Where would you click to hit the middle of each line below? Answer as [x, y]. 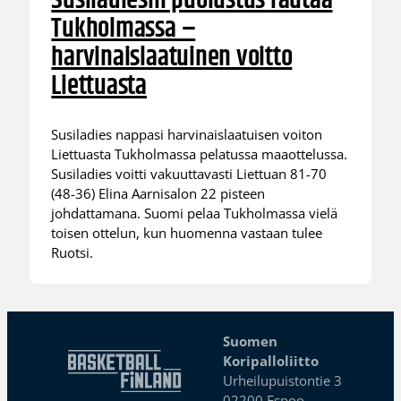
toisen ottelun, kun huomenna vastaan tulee [187, 232]
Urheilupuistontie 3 [283, 380]
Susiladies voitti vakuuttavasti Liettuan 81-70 [189, 173]
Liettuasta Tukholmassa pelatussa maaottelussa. [200, 154]
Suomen [251, 341]
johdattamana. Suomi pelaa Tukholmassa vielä [195, 213]
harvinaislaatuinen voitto [172, 58]
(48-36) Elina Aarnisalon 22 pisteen [158, 193]
